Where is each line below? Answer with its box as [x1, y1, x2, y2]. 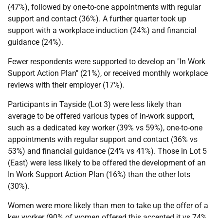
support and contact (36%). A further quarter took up [8, 14, 186, 23]
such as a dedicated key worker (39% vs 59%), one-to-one [8, 123, 202, 132]
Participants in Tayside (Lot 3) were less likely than [8, 99, 182, 109]
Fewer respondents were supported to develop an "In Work [8, 56, 205, 66]
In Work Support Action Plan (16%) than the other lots [8, 169, 190, 179]
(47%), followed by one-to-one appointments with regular [8, 2, 201, 12]
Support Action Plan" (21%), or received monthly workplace [8, 68, 208, 78]
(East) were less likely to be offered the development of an [8, 158, 206, 167]
